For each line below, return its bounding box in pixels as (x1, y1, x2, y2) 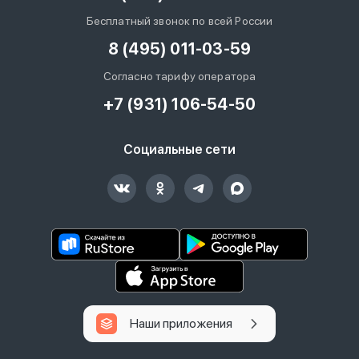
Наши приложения (130, 316, 232, 332)
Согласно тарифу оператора (103, 70, 256, 83)
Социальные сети (123, 142, 236, 158)
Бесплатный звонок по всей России (86, 14, 273, 28)
